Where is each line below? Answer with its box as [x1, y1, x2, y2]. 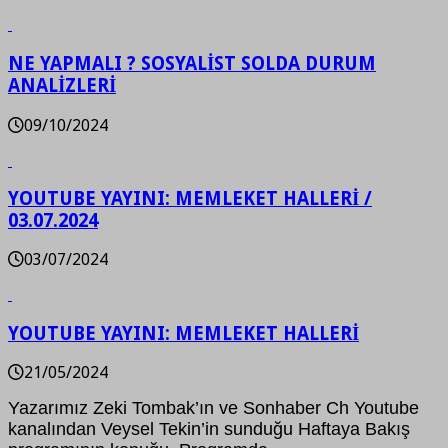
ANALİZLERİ [8, 74, 116, 96]
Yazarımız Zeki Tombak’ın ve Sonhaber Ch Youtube [8, 398, 419, 419]
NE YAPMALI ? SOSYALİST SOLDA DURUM [8, 52, 376, 74]
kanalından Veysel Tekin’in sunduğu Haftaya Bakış [8, 419, 410, 440]
